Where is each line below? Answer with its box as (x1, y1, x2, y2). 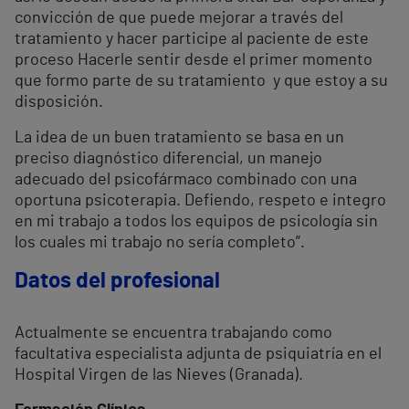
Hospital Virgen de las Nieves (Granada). (15, 367, 303, 384)
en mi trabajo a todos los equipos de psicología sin (15, 214, 378, 231)
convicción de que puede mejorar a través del (15, 10, 343, 27)
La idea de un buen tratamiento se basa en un (15, 130, 344, 147)
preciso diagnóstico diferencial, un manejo (15, 151, 322, 168)
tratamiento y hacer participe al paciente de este (15, 31, 369, 48)
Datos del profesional (15, 270, 220, 293)
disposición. (15, 94, 103, 111)
